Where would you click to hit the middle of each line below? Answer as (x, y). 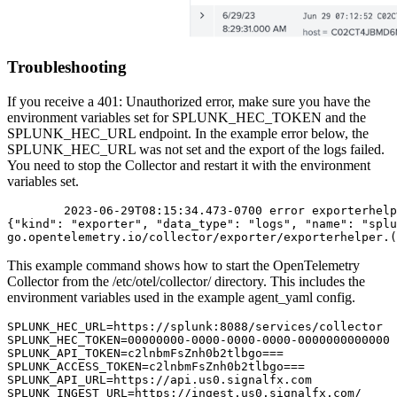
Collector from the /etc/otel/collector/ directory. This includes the (186, 281)
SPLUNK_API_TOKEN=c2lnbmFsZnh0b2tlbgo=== (145, 353)
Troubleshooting (67, 67)
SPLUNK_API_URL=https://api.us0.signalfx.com (160, 379)
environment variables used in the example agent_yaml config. (181, 297)
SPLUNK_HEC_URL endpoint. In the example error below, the (188, 133)
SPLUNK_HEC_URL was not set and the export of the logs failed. (196, 149)
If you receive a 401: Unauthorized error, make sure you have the (189, 101)
